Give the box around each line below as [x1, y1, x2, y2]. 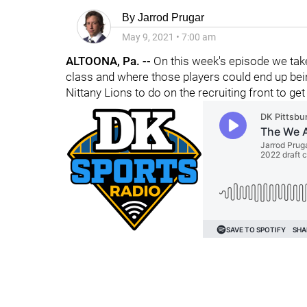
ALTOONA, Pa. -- [66, 54, 151, 68]
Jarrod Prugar [138, 12, 204, 23]
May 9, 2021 [122, 32, 174, 42]
